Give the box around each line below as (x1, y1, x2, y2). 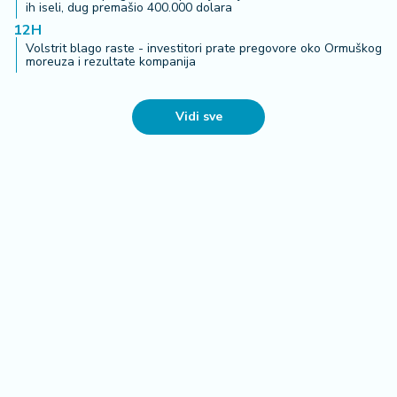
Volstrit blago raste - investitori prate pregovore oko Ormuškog (26, 40, 382, 58)
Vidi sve (175, 108, 222, 126)
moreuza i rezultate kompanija (26, 53, 196, 71)
